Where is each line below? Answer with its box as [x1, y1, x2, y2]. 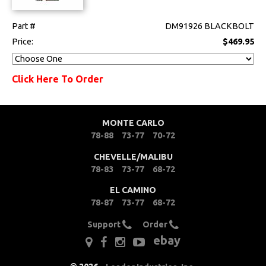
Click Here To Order [12, 73, 104, 84]
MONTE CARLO [102, 118, 164, 128]
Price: [12, 36, 36, 46]
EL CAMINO [110, 185, 156, 195]
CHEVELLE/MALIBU [93, 151, 173, 161]
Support [87, 219, 123, 229]
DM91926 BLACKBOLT [165, 21, 255, 31]
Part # [12, 21, 36, 31]
